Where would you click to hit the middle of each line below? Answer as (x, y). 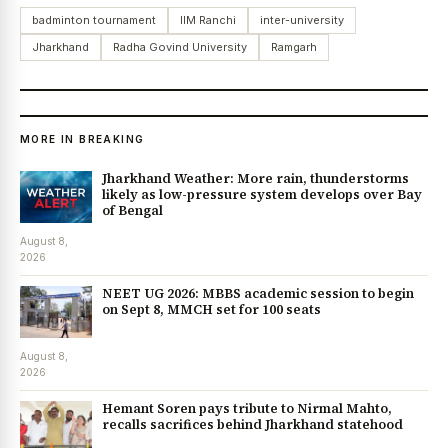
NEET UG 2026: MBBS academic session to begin (258, 293)
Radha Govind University (180, 46)
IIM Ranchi (208, 19)
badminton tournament (94, 19)
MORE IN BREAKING (82, 138)
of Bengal (132, 210)
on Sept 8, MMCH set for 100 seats (211, 309)
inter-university (302, 19)
